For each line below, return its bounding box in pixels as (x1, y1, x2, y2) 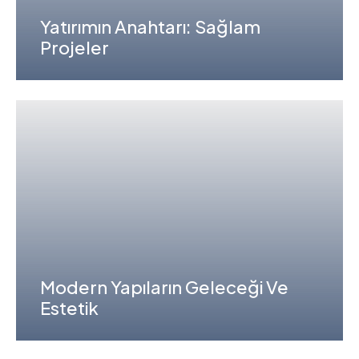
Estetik (40, 296, 99, 319)
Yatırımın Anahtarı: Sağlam (40, 14, 260, 38)
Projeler (40, 35, 109, 58)
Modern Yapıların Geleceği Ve (40, 275, 288, 298)
